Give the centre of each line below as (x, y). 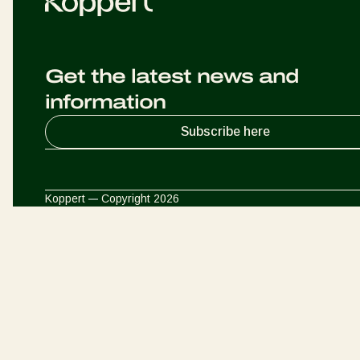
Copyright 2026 (139, 198)
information (105, 102)
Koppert (67, 198)
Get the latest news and (172, 76)
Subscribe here (225, 131)
